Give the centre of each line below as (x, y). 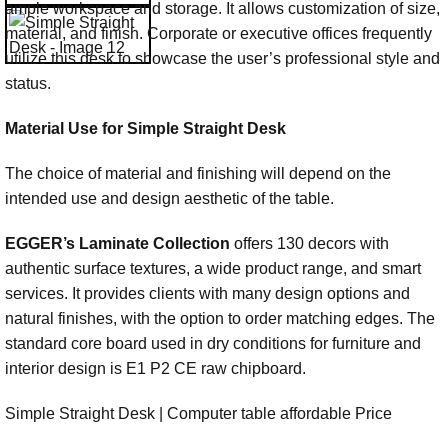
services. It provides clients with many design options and (207, 294)
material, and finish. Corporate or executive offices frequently (218, 34)
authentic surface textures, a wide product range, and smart (213, 269)
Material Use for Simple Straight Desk (145, 129)
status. (28, 84)
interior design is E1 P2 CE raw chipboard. (155, 369)
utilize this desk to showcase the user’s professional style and (222, 59)
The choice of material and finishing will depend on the (198, 174)
